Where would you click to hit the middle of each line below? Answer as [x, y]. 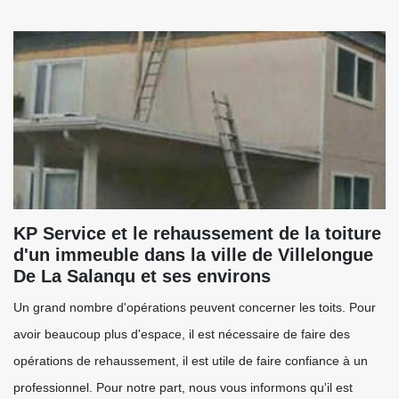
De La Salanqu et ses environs [142, 276]
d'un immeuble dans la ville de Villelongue [193, 255]
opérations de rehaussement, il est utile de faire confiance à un [191, 361]
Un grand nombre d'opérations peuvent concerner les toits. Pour [195, 307]
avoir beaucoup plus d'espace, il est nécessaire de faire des [182, 334]
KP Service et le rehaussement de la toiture [197, 233]
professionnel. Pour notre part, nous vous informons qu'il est [183, 387]
